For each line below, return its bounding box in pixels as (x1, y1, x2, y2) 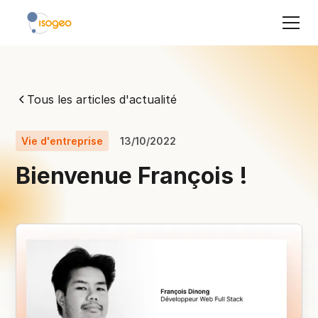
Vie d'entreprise (21, 135, 104, 147)
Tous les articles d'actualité (27, 92, 177, 106)
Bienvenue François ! (16, 162, 248, 190)
